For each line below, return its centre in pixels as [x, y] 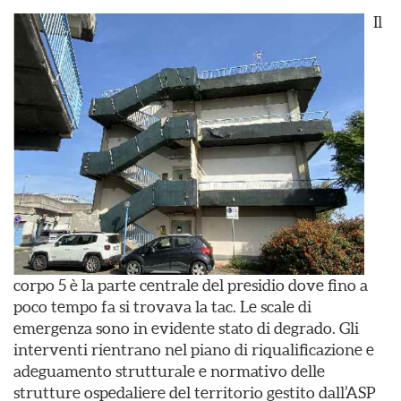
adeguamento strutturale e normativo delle [169, 371]
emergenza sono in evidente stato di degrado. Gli [186, 328]
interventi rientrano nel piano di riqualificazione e [194, 349]
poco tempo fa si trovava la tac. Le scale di [162, 306]
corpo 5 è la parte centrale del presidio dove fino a [191, 285]
